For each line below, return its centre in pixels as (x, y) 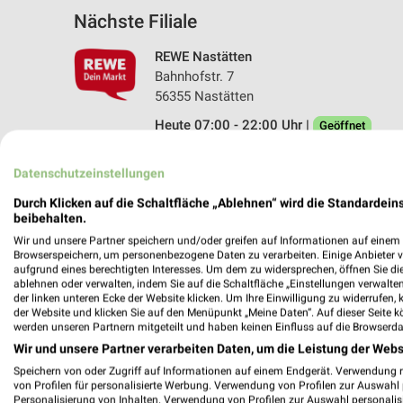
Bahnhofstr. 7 (194, 76)
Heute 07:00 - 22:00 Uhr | (234, 125)
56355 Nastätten (204, 96)
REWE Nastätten (203, 56)
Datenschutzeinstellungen (89, 173)
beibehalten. (50, 218)
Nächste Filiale (135, 21)
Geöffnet (342, 125)
